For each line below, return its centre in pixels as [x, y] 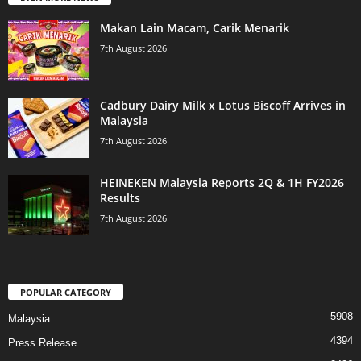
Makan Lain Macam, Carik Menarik [195, 27]
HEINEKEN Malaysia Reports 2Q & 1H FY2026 [222, 182]
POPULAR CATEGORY [66, 293]
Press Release [42, 343]
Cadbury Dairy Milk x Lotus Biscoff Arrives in [223, 105]
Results [120, 197]
